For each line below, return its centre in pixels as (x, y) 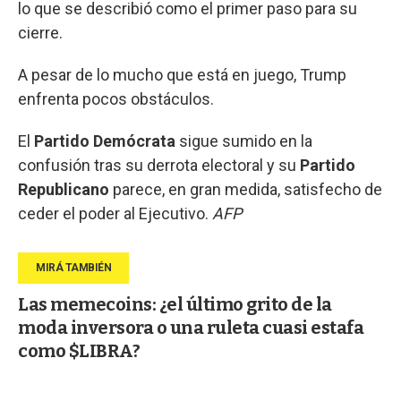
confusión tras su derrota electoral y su (159, 166)
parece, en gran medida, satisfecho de (247, 190)
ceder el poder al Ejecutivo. (115, 214)
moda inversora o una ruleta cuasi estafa (191, 328)
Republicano (65, 190)
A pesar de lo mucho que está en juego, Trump (182, 75)
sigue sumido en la (246, 141)
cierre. (40, 33)
